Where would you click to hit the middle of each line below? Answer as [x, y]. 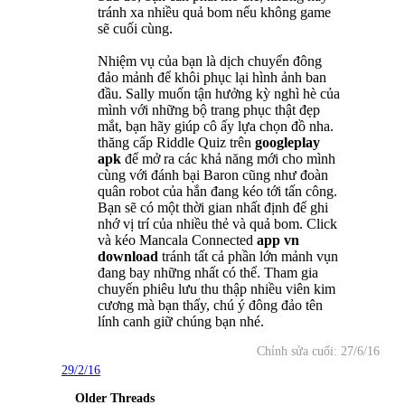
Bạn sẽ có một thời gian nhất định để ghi [213, 207]
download [130, 256]
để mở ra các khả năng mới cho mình [228, 158]
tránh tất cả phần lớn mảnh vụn [250, 256]
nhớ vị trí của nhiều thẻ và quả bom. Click [217, 223]
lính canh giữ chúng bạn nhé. [181, 321]
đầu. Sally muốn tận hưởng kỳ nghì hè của [219, 93]
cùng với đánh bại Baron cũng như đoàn [213, 174]
